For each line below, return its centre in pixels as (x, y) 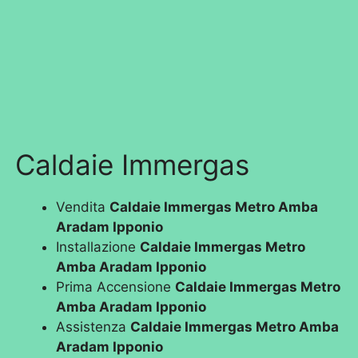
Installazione (98, 247)
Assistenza (93, 327)
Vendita (83, 207)
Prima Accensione (116, 287)
